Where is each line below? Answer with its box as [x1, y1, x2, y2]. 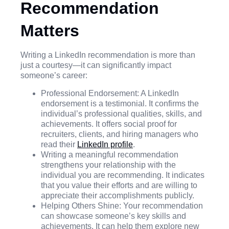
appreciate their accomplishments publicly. [41, 191, 194, 200]
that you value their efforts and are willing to [41, 180, 197, 190]
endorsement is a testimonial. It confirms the [41, 99, 199, 108]
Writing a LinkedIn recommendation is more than [20, 51, 195, 60]
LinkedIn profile [77, 140, 133, 149]
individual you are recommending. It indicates [41, 170, 204, 179]
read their [41, 140, 77, 149]
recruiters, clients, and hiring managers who [41, 129, 198, 139]
